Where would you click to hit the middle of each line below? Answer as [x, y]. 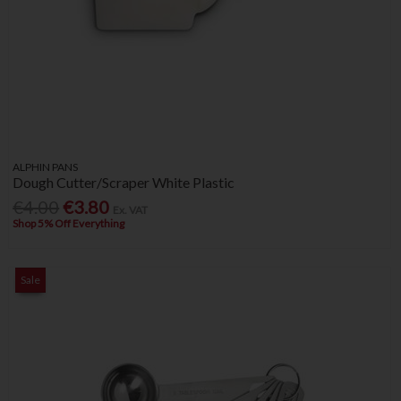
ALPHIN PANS [46, 166]
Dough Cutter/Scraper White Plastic [124, 182]
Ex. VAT [131, 210]
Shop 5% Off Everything [69, 224]
